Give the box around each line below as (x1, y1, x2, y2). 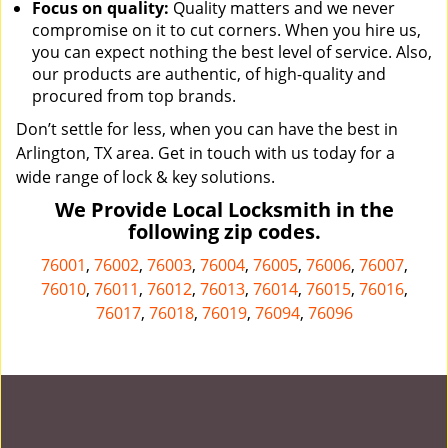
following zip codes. (127, 218, 321, 245)
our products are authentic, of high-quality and (32, 63, 386, 85)
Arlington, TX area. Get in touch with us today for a (16, 142, 395, 164)
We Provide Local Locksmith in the (54, 196, 394, 223)
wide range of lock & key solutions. (16, 166, 275, 188)
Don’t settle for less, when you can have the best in (16, 118, 398, 140)
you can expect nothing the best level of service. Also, (32, 41, 432, 63)
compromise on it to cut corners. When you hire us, (32, 19, 421, 41)
